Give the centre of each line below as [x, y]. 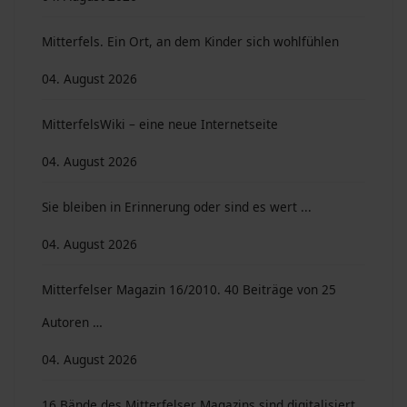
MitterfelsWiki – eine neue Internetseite [160, 124]
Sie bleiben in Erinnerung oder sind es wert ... [177, 207]
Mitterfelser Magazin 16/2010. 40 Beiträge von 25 [189, 289]
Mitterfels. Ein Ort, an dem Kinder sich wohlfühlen [190, 41]
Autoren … [72, 322]
